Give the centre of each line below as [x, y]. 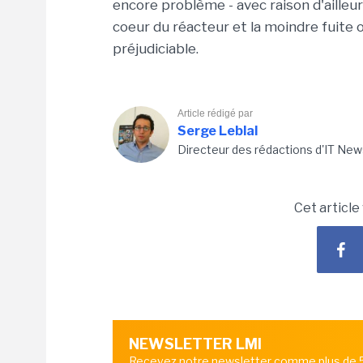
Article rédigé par [215, 113]
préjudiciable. [156, 49]
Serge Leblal [218, 131]
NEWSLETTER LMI [195, 344]
